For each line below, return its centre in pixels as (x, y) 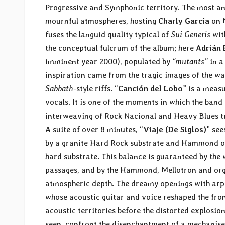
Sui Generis (191, 35)
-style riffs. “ (96, 89)
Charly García (184, 21)
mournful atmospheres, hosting (102, 21)
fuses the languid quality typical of (108, 35)
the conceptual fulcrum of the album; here (121, 48)
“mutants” (190, 62)
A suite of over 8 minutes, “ (94, 130)
